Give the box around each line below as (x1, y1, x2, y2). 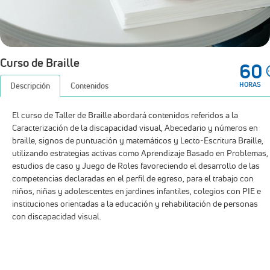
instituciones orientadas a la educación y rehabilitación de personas (12, 80, 258, 92)
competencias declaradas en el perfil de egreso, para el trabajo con (12, 55, 254, 66)
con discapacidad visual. (12, 93, 101, 104)
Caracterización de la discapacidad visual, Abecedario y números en (12, 4, 258, 16)
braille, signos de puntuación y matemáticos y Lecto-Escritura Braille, (12, 17, 263, 28)
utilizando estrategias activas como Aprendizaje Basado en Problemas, (12, 30, 268, 41)
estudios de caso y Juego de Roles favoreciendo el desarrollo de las (12, 42, 260, 54)
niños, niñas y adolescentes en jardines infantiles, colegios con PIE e (12, 67, 261, 79)
